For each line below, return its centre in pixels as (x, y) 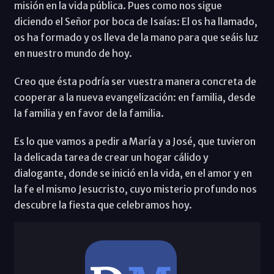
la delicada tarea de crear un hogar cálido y (111, 157)
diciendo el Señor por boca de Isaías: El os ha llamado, (135, 21)
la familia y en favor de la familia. (89, 113)
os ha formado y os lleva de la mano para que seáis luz (136, 37)
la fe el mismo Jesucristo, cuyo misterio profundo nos (135, 189)
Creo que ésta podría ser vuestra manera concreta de (135, 81)
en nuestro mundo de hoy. (73, 53)
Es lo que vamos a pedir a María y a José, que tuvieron (135, 141)
